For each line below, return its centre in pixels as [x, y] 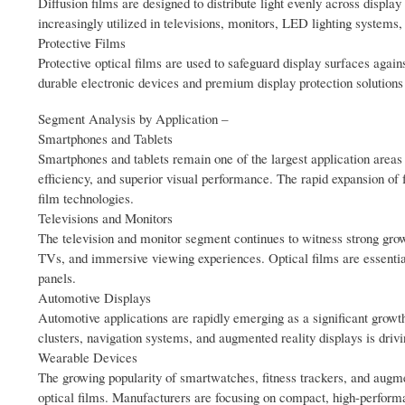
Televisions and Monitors [105, 218]
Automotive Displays [94, 298]
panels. [57, 278]
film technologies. [86, 198]
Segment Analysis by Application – [133, 119]
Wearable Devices [88, 358]
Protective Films [82, 43]
